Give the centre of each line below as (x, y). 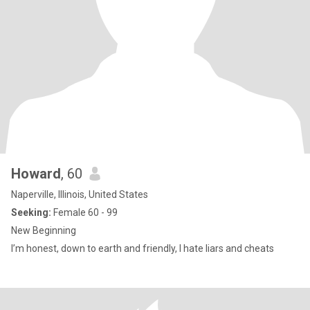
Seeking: (31, 212)
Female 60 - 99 (84, 212)
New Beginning (44, 230)
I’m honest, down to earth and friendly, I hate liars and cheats (143, 248)
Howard (36, 174)
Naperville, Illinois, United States (80, 194)
